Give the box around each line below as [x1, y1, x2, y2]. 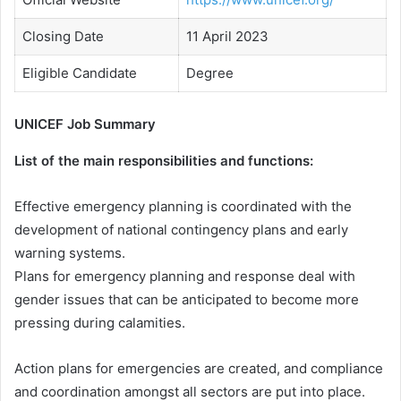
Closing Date [21, 28, 104, 45]
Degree [185, 64, 234, 81]
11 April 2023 [185, 28, 269, 45]
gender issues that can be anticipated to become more [14, 290, 359, 308]
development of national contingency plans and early [14, 220, 348, 238]
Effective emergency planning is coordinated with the [14, 197, 352, 215]
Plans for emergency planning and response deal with [14, 267, 355, 285]
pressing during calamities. [14, 313, 185, 331]
